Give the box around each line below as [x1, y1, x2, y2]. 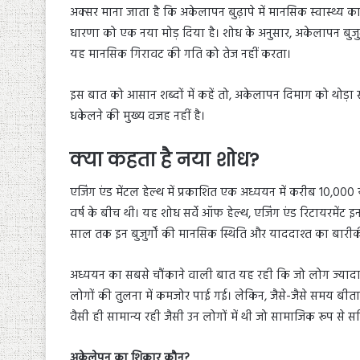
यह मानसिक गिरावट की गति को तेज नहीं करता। [70, 45, 294, 65]
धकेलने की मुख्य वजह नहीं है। [70, 107, 205, 127]
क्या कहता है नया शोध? [70, 147, 259, 174]
